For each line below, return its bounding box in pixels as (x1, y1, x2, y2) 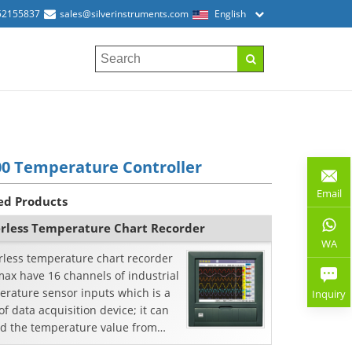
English (214, 7, 246, 20)
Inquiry (312, 287, 346, 301)
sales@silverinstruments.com (60, 7, 189, 20)
